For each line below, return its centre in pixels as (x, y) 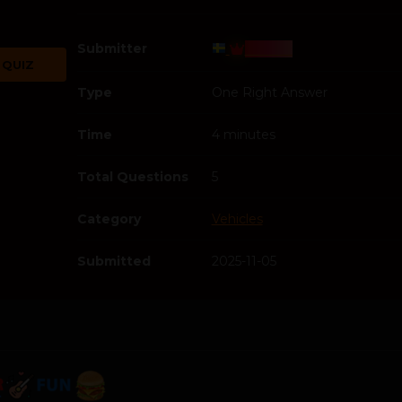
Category (109, 219)
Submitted (114, 262)
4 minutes (243, 135)
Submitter (112, 49)
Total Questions (132, 177)
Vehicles (237, 219)
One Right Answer (269, 93)
